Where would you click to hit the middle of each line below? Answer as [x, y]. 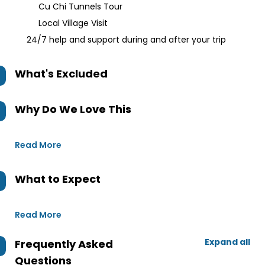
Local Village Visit [73, 23]
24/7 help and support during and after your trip [126, 40]
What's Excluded [61, 74]
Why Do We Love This [73, 109]
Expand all [227, 242]
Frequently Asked [64, 244]
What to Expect [58, 179]
